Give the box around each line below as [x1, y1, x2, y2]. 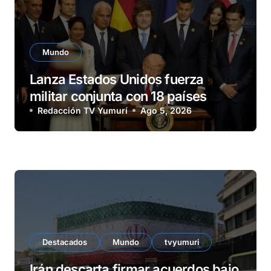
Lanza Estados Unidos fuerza [30, 71, 204, 88]
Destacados [42, 237, 87, 247]
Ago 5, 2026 [140, 105, 192, 116]
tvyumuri [165, 237, 199, 247]
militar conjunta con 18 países [30, 88, 207, 105]
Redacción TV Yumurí [38, 105, 128, 116]
